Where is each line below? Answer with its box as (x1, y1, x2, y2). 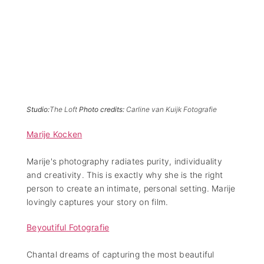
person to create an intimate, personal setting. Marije (27, 183, 236, 194)
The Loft (49, 105, 79, 114)
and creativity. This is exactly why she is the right (27, 170, 223, 180)
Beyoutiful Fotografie (27, 222, 110, 233)
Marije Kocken (27, 129, 82, 140)
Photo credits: (79, 105, 124, 114)
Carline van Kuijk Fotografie (124, 105, 217, 114)
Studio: (27, 105, 49, 114)
